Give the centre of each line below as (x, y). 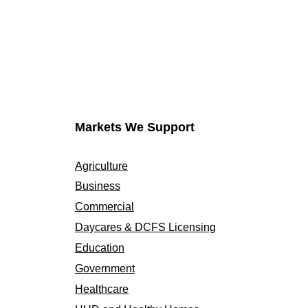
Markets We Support (135, 127)
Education (100, 248)
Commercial (104, 207)
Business (98, 186)
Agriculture (101, 166)
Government (105, 268)
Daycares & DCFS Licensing (145, 227)
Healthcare (102, 289)
